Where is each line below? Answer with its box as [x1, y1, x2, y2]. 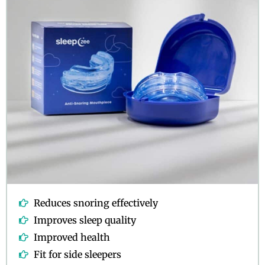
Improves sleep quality [34, 214, 136, 227]
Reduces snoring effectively [34, 197, 158, 209]
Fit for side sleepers [34, 248, 121, 261]
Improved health [34, 231, 110, 244]
